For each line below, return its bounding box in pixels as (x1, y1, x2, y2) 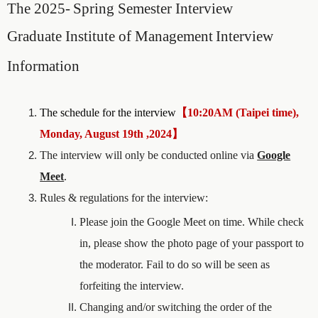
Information (7, 57, 79, 75)
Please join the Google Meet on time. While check (79, 216, 305, 228)
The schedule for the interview (40, 106, 177, 119)
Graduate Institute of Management (7, 28, 213, 45)
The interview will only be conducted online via (40, 149, 258, 161)
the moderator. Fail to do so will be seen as (79, 258, 270, 270)
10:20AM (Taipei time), (187, 106, 300, 119)
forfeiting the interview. (79, 280, 185, 292)
